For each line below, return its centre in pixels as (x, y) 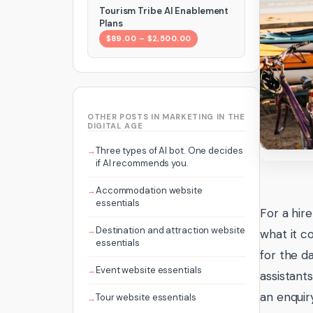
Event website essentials (148, 270)
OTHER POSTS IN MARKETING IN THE (166, 116)
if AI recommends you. (142, 163)
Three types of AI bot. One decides (169, 151)
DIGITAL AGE (115, 125)
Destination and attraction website (170, 231)
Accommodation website (149, 191)
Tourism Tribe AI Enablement (164, 11)
